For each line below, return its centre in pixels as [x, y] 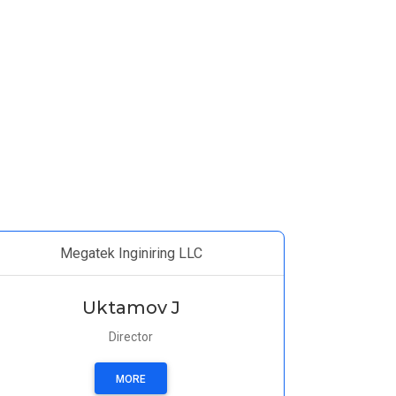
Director [131, 337]
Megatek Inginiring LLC [131, 253]
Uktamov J [131, 308]
